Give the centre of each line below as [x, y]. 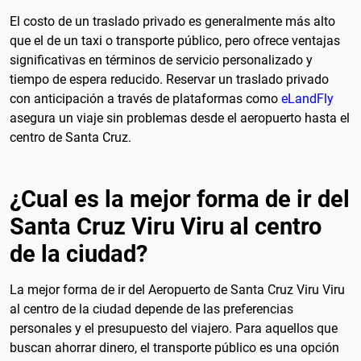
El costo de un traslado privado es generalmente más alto [172, 21]
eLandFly [307, 98]
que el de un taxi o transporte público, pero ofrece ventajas [175, 40]
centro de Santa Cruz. [71, 137]
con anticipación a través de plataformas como [145, 98]
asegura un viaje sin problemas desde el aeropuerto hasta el [180, 118]
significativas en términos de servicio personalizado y [161, 60]
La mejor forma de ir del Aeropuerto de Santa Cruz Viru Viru [177, 290]
